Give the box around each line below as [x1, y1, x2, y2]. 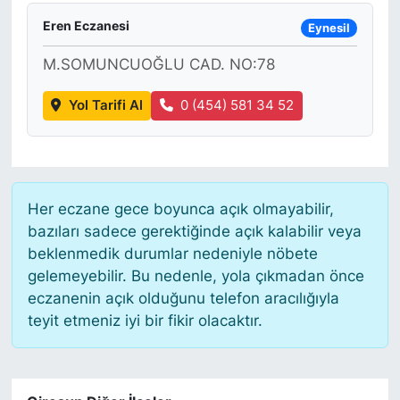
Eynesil [307, 21, 350, 35]
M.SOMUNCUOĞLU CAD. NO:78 [42, 55, 275, 74]
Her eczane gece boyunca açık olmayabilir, [27, 199, 334, 218]
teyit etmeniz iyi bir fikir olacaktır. [27, 311, 262, 329]
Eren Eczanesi [42, 18, 129, 34]
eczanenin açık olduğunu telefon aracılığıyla [27, 288, 339, 307]
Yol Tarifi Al [68, 97, 143, 114]
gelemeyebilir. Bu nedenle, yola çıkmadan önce [27, 266, 364, 285]
